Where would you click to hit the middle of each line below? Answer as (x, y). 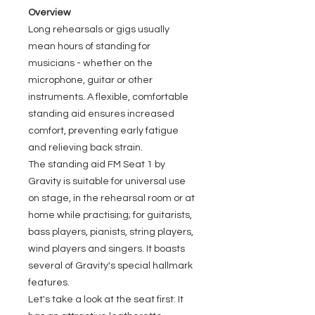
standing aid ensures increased (101, 114)
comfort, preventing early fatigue (103, 131)
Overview (50, 13)
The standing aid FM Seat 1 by (97, 165)
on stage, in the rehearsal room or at (111, 198)
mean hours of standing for (89, 46)
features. (49, 283)
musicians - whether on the (90, 63)
